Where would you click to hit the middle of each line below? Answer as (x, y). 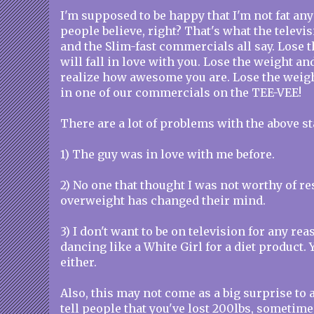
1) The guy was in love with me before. (168, 154)
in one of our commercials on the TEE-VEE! (181, 93)
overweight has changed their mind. (163, 200)
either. (78, 262)
